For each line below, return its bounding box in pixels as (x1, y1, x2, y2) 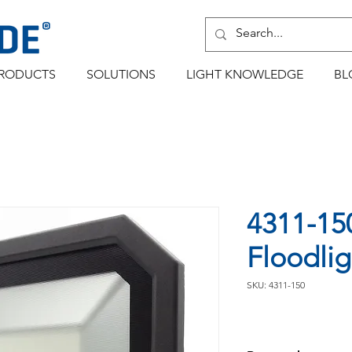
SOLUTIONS (86, 67, 156, 82)
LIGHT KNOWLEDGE (185, 67, 303, 82)
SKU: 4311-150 (247, 279, 305, 291)
